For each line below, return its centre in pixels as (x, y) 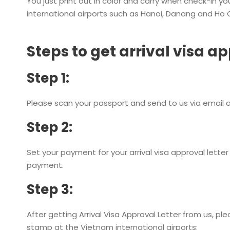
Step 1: (48, 78)
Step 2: (50, 127)
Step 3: (50, 189)
